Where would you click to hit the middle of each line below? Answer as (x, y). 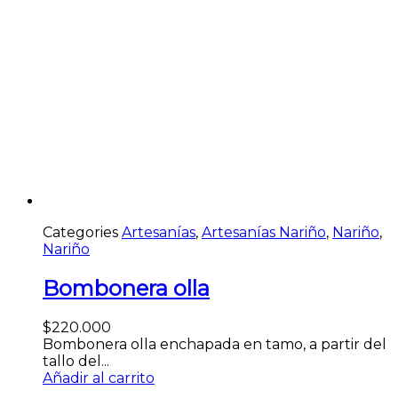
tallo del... (76, 362)
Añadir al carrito (99, 378)
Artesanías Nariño (264, 233)
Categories (80, 233)
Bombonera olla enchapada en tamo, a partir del (215, 345)
